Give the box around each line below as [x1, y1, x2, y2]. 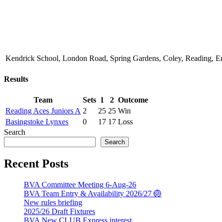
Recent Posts [4, 157, 68, 170]
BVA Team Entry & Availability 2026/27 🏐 [24, 189, 162, 198]
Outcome [118, 96, 148, 105]
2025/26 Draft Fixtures [24, 207, 95, 216]
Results [4, 75, 28, 84]
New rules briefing [24, 198, 82, 207]
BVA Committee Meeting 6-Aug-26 [24, 180, 136, 189]
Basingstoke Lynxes [5, 117, 68, 126]
